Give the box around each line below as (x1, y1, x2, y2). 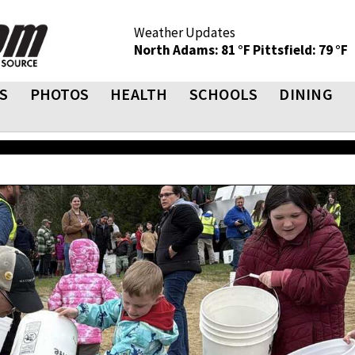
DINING (279, 84, 333, 104)
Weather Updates (134, 24, 235, 41)
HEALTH (110, 84, 168, 104)
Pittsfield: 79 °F (253, 41, 348, 59)
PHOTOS (29, 84, 89, 104)
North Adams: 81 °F (134, 41, 253, 59)
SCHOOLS (189, 84, 258, 104)
